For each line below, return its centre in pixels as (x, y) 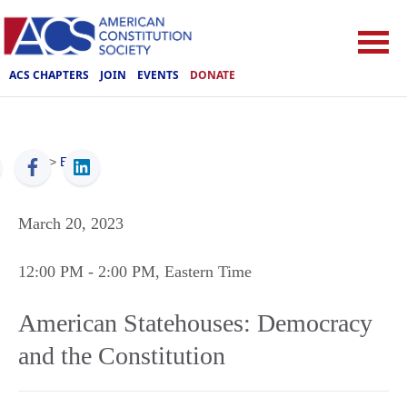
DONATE (213, 74)
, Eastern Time (203, 272)
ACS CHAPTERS (49, 74)
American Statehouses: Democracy (195, 323)
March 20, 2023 (71, 223)
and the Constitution (122, 356)
